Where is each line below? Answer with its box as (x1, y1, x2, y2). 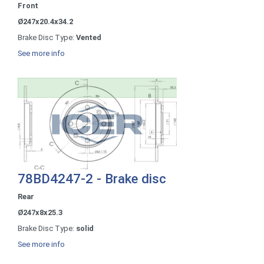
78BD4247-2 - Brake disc (18, 170, 166, 186)
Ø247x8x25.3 (18, 207, 62, 217)
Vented (76, 32, 101, 42)
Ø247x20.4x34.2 (18, 16, 73, 26)
